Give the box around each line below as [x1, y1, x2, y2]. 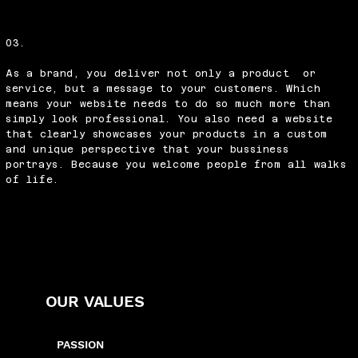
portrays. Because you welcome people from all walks [6, 159, 347, 171]
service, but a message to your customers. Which [6, 83, 321, 95]
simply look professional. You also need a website [6, 113, 333, 125]
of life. [6, 174, 59, 186]
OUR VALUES [45, 291, 145, 311]
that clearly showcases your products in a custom [6, 129, 328, 141]
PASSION [56, 338, 104, 352]
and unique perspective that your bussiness [6, 144, 289, 156]
